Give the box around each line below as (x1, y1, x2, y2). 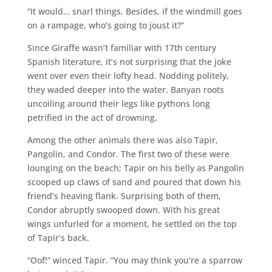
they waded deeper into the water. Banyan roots (27, 83, 224, 95)
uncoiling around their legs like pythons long (27, 97, 210, 109)
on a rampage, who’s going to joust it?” (27, 19, 184, 31)
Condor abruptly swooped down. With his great (27, 203, 220, 216)
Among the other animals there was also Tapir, (27, 134, 218, 146)
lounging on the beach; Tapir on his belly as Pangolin (27, 161, 244, 174)
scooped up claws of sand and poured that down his (27, 175, 241, 188)
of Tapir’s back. (27, 231, 89, 243)
